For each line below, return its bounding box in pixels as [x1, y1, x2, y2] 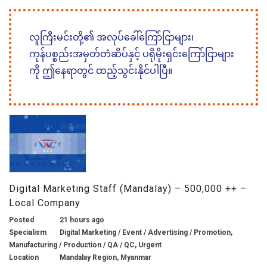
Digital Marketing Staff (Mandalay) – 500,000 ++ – [9, 182, 247, 194]
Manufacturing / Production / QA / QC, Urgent [9, 240, 162, 249]
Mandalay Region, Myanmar [60, 253, 151, 262]
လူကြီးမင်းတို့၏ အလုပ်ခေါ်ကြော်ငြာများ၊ [29, 31, 194, 43]
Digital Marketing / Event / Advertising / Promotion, [60, 228, 232, 237]
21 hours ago [60, 215, 104, 224]
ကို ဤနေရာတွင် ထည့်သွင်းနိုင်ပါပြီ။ [29, 64, 172, 76]
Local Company [9, 197, 80, 209]
